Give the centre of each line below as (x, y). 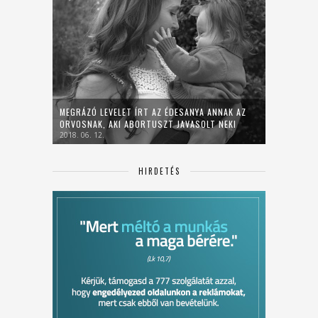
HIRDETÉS (159, 171)
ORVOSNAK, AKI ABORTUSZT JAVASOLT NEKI (148, 124)
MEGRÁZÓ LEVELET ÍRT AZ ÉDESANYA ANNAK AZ (153, 112)
